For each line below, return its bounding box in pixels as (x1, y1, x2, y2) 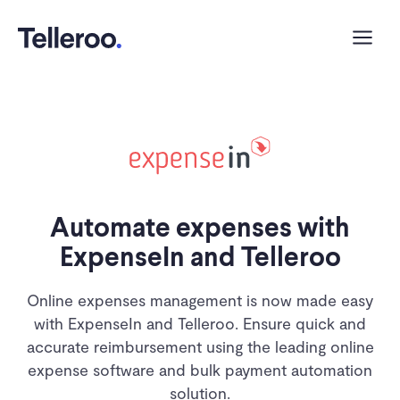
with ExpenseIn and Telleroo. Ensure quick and (34, 313, 366, 333)
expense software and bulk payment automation (28, 360, 372, 379)
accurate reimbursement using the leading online (26, 337, 374, 356)
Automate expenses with (50, 210, 350, 243)
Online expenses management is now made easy (27, 290, 373, 310)
